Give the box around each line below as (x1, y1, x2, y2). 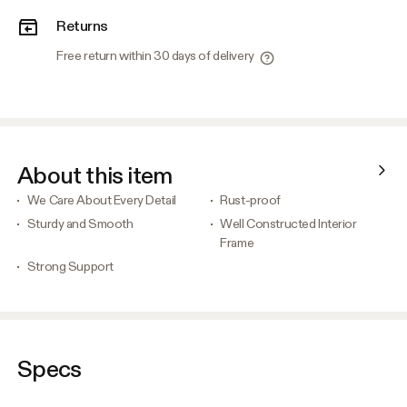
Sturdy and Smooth (26, 216, 134, 232)
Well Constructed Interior (220, 216, 357, 232)
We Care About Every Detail (26, 193, 176, 208)
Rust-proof (220, 193, 281, 208)
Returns (56, 15, 108, 35)
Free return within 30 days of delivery (56, 47, 254, 63)
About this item (17, 162, 173, 190)
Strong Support (26, 259, 114, 274)
